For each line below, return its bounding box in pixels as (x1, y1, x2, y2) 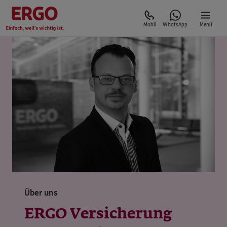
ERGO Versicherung (24, 207, 172, 222)
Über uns (24, 188, 58, 198)
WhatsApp (163, 22, 187, 28)
